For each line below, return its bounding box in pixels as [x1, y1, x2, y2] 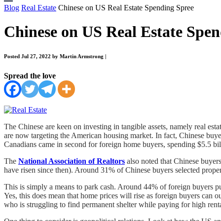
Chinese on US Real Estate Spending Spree [56, 3, 194, 12]
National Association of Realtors [18, 157, 125, 166]
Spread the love [4, 72, 56, 80]
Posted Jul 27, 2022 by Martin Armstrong [4, 53, 105, 60]
